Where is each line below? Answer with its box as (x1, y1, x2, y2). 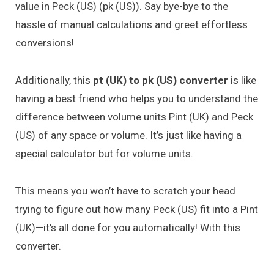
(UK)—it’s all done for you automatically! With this (15, 221, 240, 234)
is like (228, 73, 256, 86)
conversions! (15, 37, 74, 50)
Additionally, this (15, 73, 93, 86)
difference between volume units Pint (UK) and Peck (15, 110, 253, 123)
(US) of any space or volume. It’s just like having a (15, 128, 242, 141)
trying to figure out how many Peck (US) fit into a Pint (15, 202, 258, 215)
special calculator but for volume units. (15, 147, 193, 160)
